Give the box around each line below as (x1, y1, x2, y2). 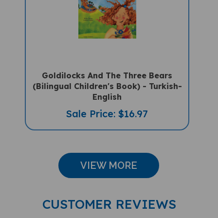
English (92, 85, 122, 95)
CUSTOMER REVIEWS (42, 189, 176, 205)
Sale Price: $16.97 (66, 100, 148, 113)
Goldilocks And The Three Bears (42, 63, 173, 73)
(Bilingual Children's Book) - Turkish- (32, 74, 182, 84)
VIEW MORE (80, 152, 138, 164)
